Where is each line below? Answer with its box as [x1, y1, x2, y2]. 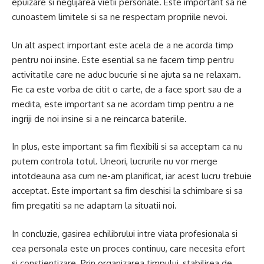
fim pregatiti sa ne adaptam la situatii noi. [12, 200, 177, 212]
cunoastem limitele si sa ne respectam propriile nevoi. [12, 11, 227, 23]
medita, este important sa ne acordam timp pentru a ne [12, 98, 234, 110]
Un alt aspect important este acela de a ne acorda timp [12, 39, 233, 51]
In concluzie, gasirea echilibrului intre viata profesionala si [12, 227, 237, 239]
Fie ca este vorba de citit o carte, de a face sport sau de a [12, 83, 242, 95]
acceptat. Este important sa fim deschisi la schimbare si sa [12, 185, 243, 197]
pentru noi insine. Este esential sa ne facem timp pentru [12, 54, 234, 65]
